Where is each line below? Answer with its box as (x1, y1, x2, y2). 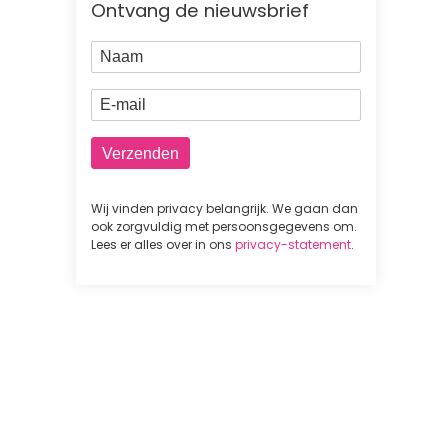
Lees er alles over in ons (91, 236, 235, 254)
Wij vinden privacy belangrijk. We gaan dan (91, 200, 358, 218)
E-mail (91, 88, 148, 112)
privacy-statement (235, 236, 351, 254)
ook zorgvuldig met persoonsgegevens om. (91, 218, 357, 236)
